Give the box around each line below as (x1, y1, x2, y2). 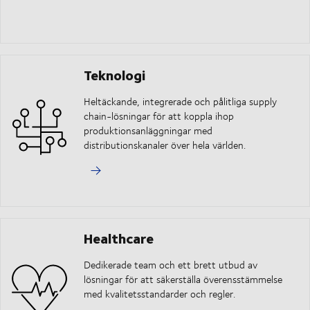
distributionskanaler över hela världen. (84, 138, 246, 153)
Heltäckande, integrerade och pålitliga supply (84, 94, 277, 109)
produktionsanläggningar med (84, 123, 212, 138)
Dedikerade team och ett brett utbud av (84, 257, 257, 273)
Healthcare (84, 227, 154, 249)
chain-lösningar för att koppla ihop (84, 109, 234, 124)
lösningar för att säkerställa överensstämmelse (84, 272, 282, 287)
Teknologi (84, 64, 145, 86)
